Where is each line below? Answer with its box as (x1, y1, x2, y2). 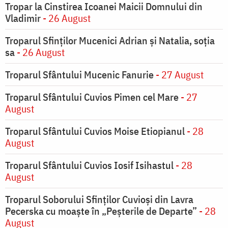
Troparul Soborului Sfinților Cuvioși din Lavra (5, 192, 193, 207)
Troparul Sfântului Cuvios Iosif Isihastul (5, 158, 174, 173)
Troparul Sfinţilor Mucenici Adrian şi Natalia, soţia (5, 34, 215, 48)
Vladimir (5, 11, 41, 25)
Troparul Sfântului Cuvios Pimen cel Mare (5, 90, 179, 104)
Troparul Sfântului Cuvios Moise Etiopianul (5, 124, 187, 138)
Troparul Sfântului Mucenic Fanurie (5, 68, 154, 82)
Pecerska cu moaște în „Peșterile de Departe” (5, 204, 197, 218)
